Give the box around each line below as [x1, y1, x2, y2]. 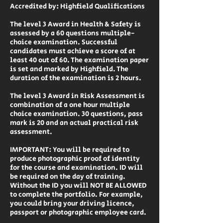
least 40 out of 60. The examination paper [10, 55, 149, 65]
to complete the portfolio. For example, [10, 190, 143, 200]
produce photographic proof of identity [10, 154, 140, 164]
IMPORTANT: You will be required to [10, 145, 129, 155]
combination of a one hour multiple [10, 100, 130, 110]
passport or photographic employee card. [10, 208, 146, 218]
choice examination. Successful [10, 37, 117, 47]
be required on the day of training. [10, 172, 125, 182]
